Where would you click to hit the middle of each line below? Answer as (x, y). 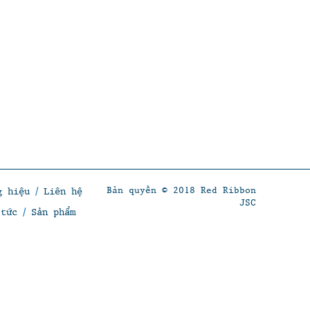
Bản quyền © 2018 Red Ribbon (181, 190)
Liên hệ (63, 191)
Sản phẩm (53, 211)
